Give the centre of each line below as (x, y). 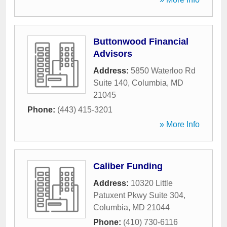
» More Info (180, 124)
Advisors (113, 54)
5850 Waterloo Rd (163, 71)
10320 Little (152, 183)
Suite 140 (110, 83)
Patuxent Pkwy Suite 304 (138, 195)
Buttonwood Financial (141, 42)
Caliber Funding (128, 166)
